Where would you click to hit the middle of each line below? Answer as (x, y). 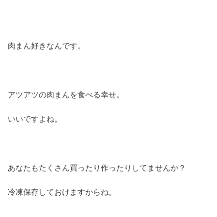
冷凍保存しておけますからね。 (62, 192)
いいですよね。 (35, 119)
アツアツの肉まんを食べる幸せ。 (66, 94)
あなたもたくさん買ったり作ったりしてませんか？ (97, 168)
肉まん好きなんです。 (46, 46)
